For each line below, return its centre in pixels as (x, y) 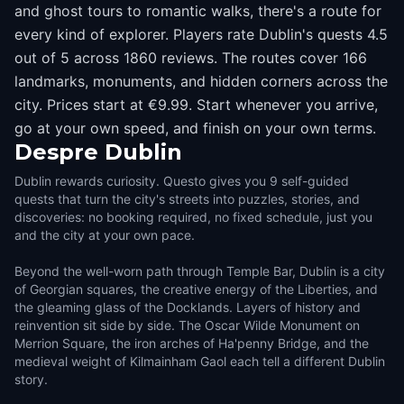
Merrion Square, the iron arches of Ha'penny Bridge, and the (192, 343)
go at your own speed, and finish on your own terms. (195, 128)
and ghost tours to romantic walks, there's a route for (198, 11)
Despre (56, 152)
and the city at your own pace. (105, 235)
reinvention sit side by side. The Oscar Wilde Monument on (187, 325)
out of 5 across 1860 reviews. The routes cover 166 (191, 58)
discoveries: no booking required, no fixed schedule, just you (193, 217)
